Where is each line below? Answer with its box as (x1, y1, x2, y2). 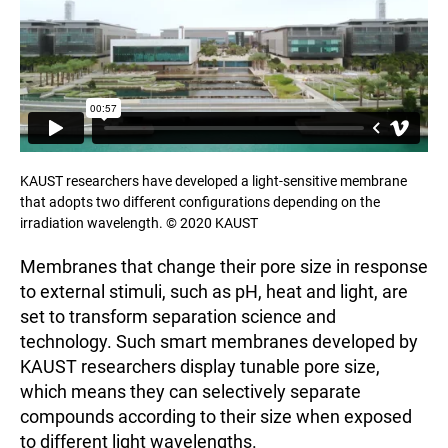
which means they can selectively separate (20, 381, 361, 403)
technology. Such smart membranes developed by (20, 331, 418, 353)
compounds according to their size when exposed (20, 406, 412, 428)
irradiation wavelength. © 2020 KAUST (20, 215, 258, 232)
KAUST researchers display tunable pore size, (20, 356, 380, 378)
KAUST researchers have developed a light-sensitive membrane (20, 173, 407, 190)
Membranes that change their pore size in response (20, 256, 428, 278)
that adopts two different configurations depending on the (20, 194, 380, 211)
